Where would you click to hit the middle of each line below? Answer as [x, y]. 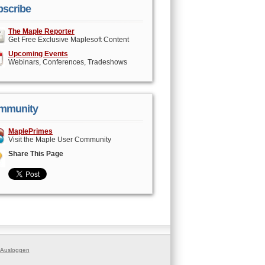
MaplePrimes [30, 131]
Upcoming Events [38, 54]
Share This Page [36, 154]
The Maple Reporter [41, 31]
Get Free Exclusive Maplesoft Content [69, 40]
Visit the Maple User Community [60, 140]
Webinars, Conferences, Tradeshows [68, 62]
